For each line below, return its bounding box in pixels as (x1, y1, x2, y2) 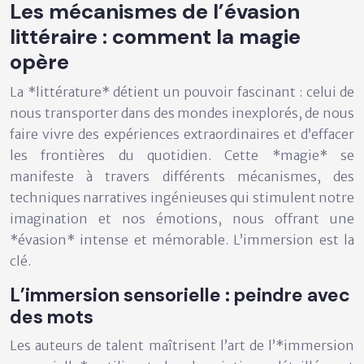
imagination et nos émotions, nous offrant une (10, 210, 354, 227)
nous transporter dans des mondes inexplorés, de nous (10, 104, 354, 121)
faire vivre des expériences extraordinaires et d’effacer (10, 125, 354, 142)
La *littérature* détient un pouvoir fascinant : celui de (10, 83, 354, 100)
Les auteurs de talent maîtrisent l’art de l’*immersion (10, 336, 354, 353)
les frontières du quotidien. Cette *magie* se (10, 146, 354, 163)
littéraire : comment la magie (10, 22, 301, 50)
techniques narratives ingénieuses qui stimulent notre (10, 188, 354, 206)
